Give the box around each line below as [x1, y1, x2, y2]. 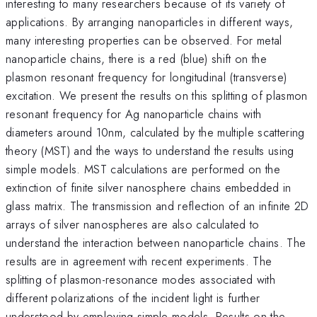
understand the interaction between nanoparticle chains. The [6, 234, 306, 251]
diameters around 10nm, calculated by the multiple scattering [6, 123, 305, 141]
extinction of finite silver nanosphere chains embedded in [6, 178, 292, 196]
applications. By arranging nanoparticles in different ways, [6, 13, 294, 30]
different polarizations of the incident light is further [6, 289, 260, 306]
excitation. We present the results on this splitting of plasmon [6, 86, 308, 104]
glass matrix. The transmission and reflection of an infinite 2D [6, 197, 309, 214]
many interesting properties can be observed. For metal [6, 31, 282, 49]
